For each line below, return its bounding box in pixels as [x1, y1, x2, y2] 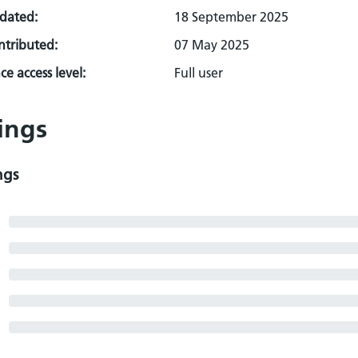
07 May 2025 [174, 37, 249, 53]
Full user [174, 65, 223, 81]
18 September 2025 [174, 9, 288, 25]
